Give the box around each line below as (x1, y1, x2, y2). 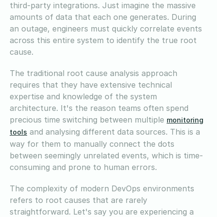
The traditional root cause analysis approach (10, 68, 177, 78)
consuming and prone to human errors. (10, 162, 159, 172)
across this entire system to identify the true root (10, 35, 197, 45)
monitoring (167, 115, 203, 124)
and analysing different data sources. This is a (27, 126, 200, 137)
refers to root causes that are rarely (10, 195, 147, 205)
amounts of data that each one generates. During (10, 12, 196, 22)
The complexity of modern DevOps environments (10, 183, 194, 193)
